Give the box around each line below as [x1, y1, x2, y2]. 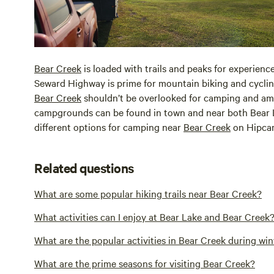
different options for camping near [34, 119, 183, 133]
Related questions [34, 158, 134, 176]
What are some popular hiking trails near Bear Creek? [34, 186, 262, 200]
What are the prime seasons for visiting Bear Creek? [34, 256, 255, 270]
